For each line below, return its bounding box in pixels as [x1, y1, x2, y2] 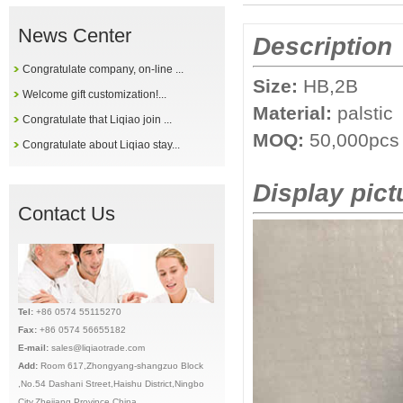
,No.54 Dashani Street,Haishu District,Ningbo [18, 379, 204, 389]
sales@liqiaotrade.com [51, 343, 145, 353]
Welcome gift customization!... [22, 88, 166, 101]
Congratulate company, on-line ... [22, 63, 184, 76]
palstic [332, 103, 393, 123]
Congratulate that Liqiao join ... [22, 113, 172, 126]
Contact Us [18, 202, 115, 225]
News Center [18, 24, 131, 47]
